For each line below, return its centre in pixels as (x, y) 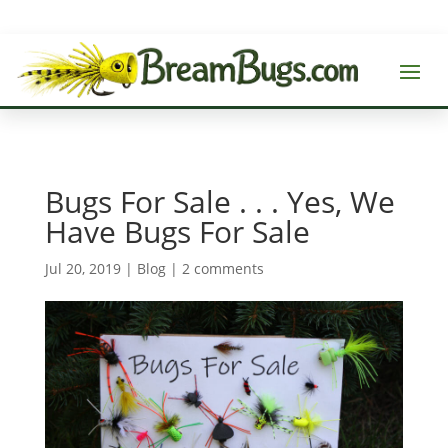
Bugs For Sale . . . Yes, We (219, 201)
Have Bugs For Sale (177, 231)
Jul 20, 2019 (82, 268)
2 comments (222, 268)
